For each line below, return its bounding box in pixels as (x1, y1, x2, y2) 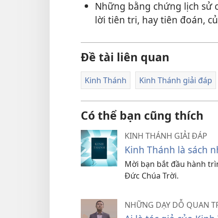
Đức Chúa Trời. (125, 170, 179, 182)
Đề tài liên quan (81, 49, 169, 65)
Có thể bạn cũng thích (81, 108, 203, 124)
